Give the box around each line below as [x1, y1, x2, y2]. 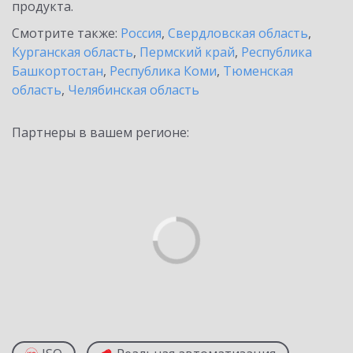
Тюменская [223, 62, 293, 80]
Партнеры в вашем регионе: [12, 124, 189, 141]
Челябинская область [68, 81, 199, 98]
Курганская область [12, 43, 133, 61]
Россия [121, 24, 162, 42]
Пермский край [139, 43, 235, 61]
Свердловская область [168, 24, 308, 42]
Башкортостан [12, 62, 103, 80]
